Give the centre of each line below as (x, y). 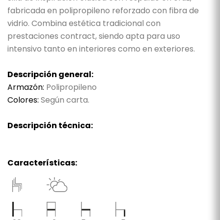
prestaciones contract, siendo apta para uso (94, 36)
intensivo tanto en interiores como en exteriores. (101, 49)
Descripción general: (50, 74)
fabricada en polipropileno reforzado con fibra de (103, 10)
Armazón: (26, 87)
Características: (42, 163)
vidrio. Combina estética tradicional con (84, 23)
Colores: (23, 100)
